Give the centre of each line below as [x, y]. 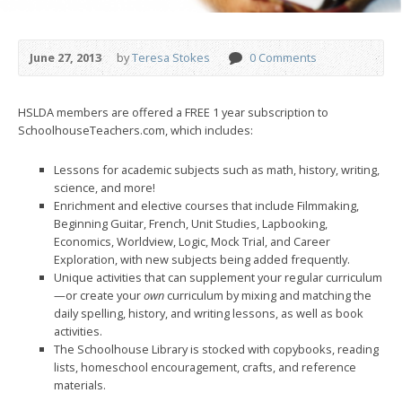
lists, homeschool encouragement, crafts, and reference [205, 367]
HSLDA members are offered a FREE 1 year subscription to [173, 112]
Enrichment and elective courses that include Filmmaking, [206, 205]
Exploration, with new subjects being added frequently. [202, 259]
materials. [80, 385]
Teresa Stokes [171, 57]
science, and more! [105, 187]
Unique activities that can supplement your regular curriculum [218, 277]
